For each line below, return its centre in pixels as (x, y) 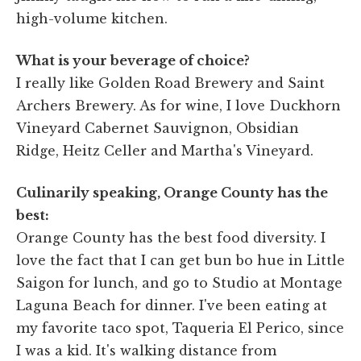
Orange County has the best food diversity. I (171, 237)
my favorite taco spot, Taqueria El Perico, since (180, 328)
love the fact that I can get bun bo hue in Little (180, 260)
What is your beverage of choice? (133, 60)
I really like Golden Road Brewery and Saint (170, 83)
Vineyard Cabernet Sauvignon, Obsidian (158, 128)
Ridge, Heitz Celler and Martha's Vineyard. (165, 150)
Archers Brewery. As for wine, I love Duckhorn (178, 105)
